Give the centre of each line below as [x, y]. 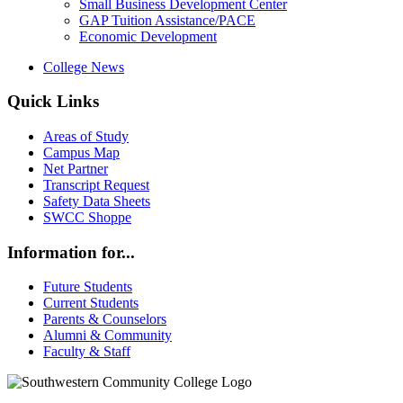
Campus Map [81, 152]
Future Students [88, 287]
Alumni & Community [107, 336]
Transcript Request [96, 184]
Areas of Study [86, 136]
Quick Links [53, 102]
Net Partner [76, 168]
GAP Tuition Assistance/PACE [167, 20]
